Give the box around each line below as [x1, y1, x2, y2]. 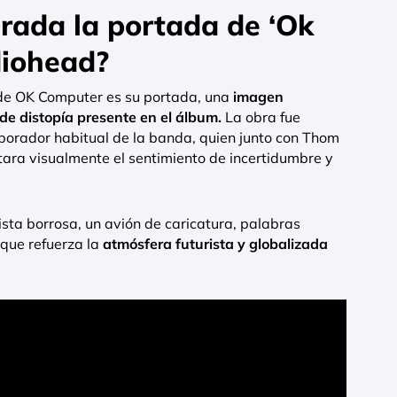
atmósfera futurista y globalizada [103, 235, 328, 253]
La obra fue [222, 108, 300, 127]
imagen [233, 88, 284, 106]
